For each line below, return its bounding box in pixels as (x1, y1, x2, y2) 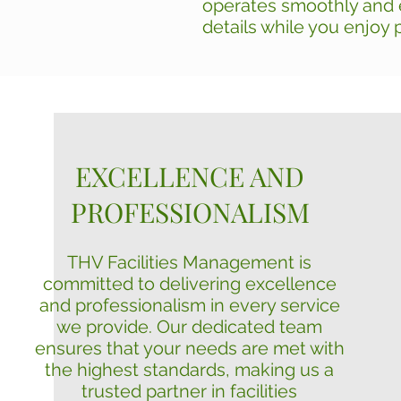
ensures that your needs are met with (34, 337, 345, 359)
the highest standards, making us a (45, 359, 334, 380)
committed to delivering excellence (42, 273, 337, 294)
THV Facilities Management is (67, 252, 311, 273)
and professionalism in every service (38, 294, 340, 316)
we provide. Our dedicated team (56, 316, 322, 337)
